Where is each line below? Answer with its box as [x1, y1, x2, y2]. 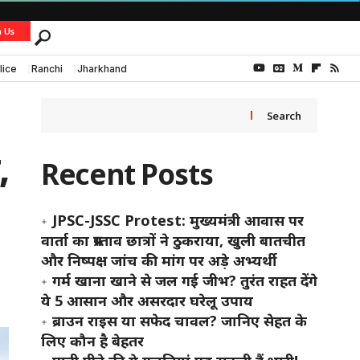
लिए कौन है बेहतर [40, 331, 144, 350]
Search [266, 108, 301, 123]
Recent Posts [40, 155, 213, 193]
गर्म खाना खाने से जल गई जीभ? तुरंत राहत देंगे [51, 271, 317, 290]
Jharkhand [77, 62, 127, 75]
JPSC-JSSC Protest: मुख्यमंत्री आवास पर [51, 211, 304, 230]
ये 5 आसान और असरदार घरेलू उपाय [40, 291, 253, 310]
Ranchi [31, 62, 63, 75]
